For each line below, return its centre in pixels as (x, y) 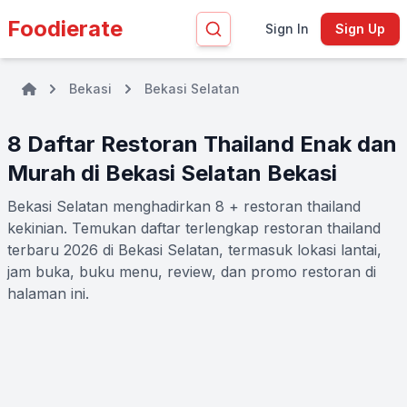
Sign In (287, 29)
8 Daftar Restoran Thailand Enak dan (202, 144)
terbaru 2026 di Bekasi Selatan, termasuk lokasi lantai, (194, 250)
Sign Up (360, 29)
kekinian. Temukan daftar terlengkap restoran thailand (194, 228)
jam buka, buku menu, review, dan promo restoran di (192, 272)
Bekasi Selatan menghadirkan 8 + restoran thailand (184, 206)
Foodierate (65, 29)
